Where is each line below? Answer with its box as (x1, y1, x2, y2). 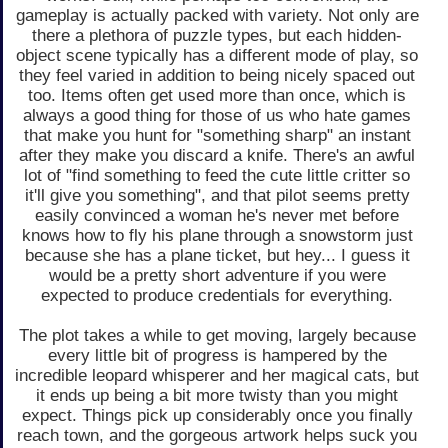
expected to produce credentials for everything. (41, 285, 393, 305)
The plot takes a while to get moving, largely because (18, 325, 416, 345)
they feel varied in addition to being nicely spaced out (19, 65, 415, 85)
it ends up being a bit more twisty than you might (36, 385, 398, 405)
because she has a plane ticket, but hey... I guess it (24, 245, 410, 265)
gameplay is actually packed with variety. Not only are (15, 5, 419, 25)
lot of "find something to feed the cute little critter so (24, 165, 410, 185)
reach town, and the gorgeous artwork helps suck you (17, 425, 417, 445)
